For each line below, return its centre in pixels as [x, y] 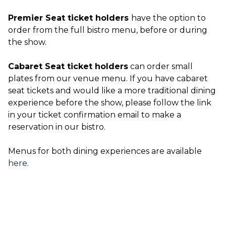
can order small [160, 66]
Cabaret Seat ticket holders [68, 66]
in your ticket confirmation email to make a [95, 115]
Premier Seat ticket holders [70, 18]
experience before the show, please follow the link [110, 103]
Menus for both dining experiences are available [105, 151]
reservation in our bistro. [57, 127]
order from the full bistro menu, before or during [108, 30]
